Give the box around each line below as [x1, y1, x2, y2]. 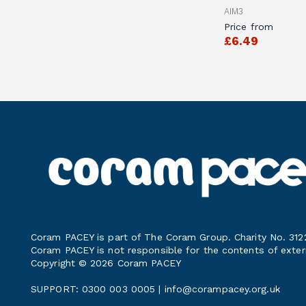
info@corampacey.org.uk [164, 283, 281, 295]
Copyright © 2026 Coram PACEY [31, 258, 181, 269]
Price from [224, 21, 273, 33]
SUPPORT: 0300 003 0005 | [31, 283, 165, 295]
